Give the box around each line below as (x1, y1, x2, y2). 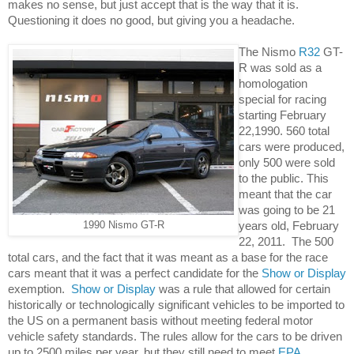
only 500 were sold (239, 155, 335, 169)
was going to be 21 (239, 202, 335, 217)
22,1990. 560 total (239, 123, 330, 137)
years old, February (239, 218, 339, 232)
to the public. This (239, 171, 329, 185)
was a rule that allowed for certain (156, 281, 330, 296)
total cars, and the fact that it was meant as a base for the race (8, 250, 328, 264)
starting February (239, 107, 326, 122)
